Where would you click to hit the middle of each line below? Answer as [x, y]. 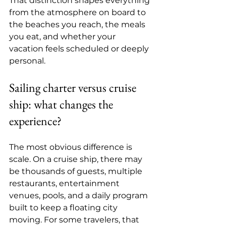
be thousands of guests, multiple [77, 171]
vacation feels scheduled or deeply [80, 49]
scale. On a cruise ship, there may [77, 159]
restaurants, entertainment [65, 183]
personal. [27, 61]
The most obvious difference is [72, 147]
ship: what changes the [62, 104]
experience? [35, 121]
